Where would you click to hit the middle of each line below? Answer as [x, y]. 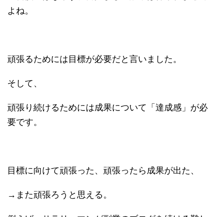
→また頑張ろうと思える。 [60, 195]
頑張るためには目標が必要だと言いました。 [94, 59]
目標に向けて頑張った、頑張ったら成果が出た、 [103, 171]
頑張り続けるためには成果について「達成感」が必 [108, 108]
